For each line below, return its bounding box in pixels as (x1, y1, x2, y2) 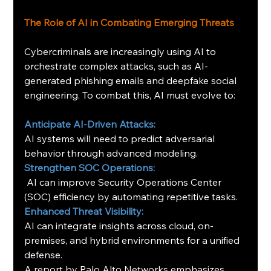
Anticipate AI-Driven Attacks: (24, 117, 156, 130)
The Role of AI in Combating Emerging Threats (24, 16, 235, 28)
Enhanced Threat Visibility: (24, 204, 144, 217)
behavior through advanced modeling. (24, 146, 198, 159)
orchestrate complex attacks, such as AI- (24, 59, 209, 72)
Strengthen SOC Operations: (24, 161, 155, 174)
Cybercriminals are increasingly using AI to (24, 45, 219, 57)
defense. (24, 248, 63, 261)
